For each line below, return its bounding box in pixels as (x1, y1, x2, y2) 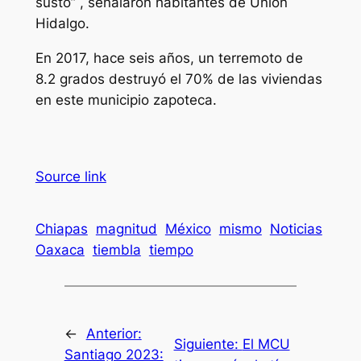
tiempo (148, 242, 193, 259)
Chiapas (35, 221, 88, 238)
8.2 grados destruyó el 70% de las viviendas (35, 71, 322, 88)
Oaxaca (35, 242, 85, 259)
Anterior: (85, 325, 142, 342)
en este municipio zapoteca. (35, 92, 217, 109)
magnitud (95, 221, 157, 238)
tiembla (92, 242, 141, 259)
